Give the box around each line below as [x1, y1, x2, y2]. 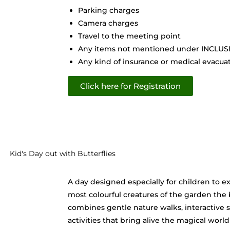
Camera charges [78, 18, 138, 28]
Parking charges [78, 5, 139, 15]
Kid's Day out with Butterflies [10, 148, 116, 158]
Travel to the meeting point [78, 31, 181, 41]
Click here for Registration [80, 81, 181, 91]
